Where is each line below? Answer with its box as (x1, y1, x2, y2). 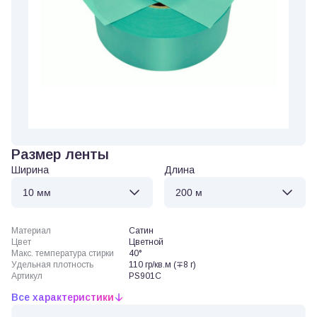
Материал (11, 226, 51, 236)
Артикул (11, 271, 42, 281)
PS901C (129, 271, 162, 281)
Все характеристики (11, 292, 114, 303)
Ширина (11, 164, 49, 175)
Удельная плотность (11, 260, 93, 270)
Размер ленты (11, 146, 109, 162)
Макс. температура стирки (11, 248, 114, 258)
